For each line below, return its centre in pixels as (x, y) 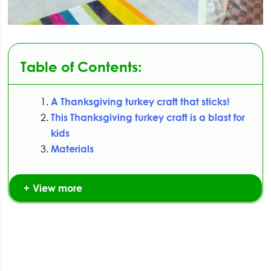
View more (58, 188)
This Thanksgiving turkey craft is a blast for (148, 118)
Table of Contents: (81, 67)
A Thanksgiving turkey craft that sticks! (140, 102)
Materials (73, 149)
